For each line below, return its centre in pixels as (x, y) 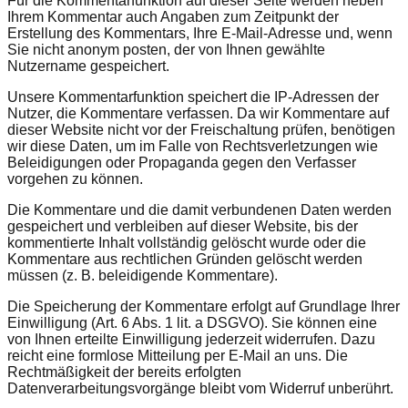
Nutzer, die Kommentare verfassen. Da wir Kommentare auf (198, 114)
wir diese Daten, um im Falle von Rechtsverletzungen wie (193, 147)
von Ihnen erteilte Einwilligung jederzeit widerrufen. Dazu (191, 340)
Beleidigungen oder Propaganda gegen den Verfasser (182, 163)
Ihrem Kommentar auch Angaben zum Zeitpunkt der (173, 17)
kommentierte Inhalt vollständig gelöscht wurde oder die (187, 243)
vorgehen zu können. (75, 179)
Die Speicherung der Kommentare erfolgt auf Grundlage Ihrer (204, 307)
